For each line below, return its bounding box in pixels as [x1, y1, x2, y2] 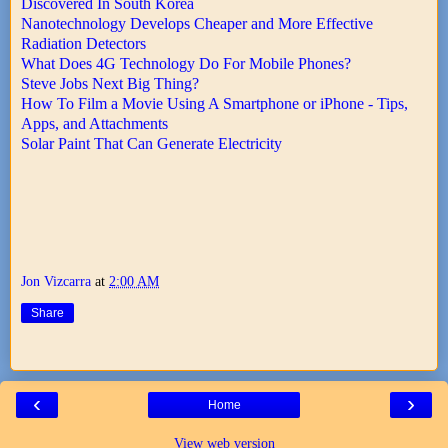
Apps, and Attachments [21, 114, 168, 132]
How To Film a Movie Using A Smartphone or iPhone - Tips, [21, 94, 408, 112]
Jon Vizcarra [21, 273, 91, 290]
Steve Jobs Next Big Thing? [21, 74, 199, 92]
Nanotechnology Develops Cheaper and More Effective [21, 14, 373, 32]
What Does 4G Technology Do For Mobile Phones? [21, 54, 351, 72]
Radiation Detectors [21, 34, 146, 52]
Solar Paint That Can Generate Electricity [21, 134, 282, 152]
